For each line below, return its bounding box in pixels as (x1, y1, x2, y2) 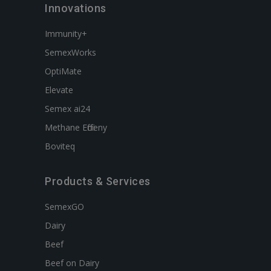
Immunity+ (45, 28, 87, 39)
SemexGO (45, 201, 84, 212)
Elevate (45, 84, 73, 96)
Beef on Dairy (45, 257, 99, 269)
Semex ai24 (45, 103, 90, 114)
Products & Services (45, 175, 151, 188)
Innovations (45, 2, 106, 15)
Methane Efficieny (45, 122, 107, 133)
